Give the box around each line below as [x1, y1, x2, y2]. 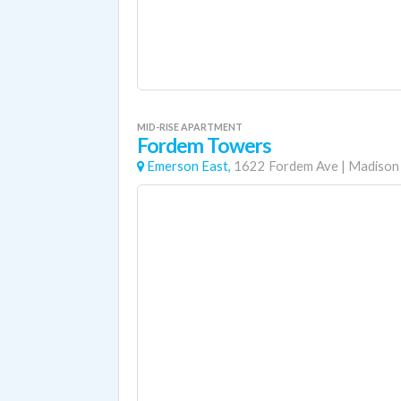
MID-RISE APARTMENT [137, 121, 243, 132]
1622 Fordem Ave [234, 158, 338, 174]
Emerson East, [147, 158, 231, 174]
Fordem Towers [137, 133, 272, 158]
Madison [348, 158, 399, 174]
